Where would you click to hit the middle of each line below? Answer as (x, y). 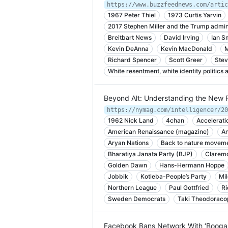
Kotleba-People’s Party (174, 176)
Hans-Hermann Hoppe (192, 165)
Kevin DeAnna (128, 49)
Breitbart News (130, 37)
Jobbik (118, 176)
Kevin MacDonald (187, 49)
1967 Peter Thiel (132, 15)
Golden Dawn (127, 165)
